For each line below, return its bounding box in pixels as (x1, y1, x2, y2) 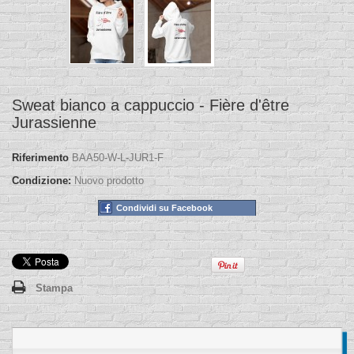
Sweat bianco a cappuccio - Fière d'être (12, 96, 289, 115)
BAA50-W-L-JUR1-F (72, 152, 164, 164)
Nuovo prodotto (74, 175, 144, 187)
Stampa (36, 282, 73, 295)
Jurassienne (12, 114, 96, 132)
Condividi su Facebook (116, 203, 213, 213)
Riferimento (12, 152, 69, 164)
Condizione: (12, 175, 71, 187)
